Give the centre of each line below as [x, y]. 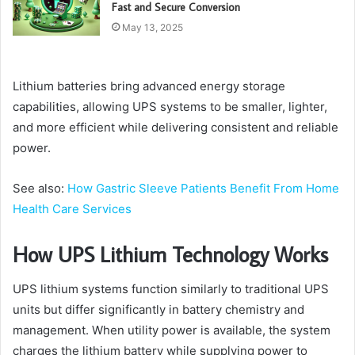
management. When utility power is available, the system [172, 330]
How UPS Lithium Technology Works [170, 254]
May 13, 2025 [153, 27]
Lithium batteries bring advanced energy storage [149, 86]
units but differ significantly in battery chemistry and [158, 310]
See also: [40, 188]
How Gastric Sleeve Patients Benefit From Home [203, 188]
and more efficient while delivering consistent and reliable [176, 127]
